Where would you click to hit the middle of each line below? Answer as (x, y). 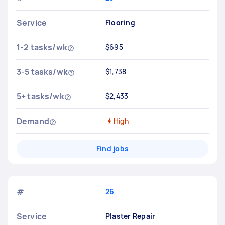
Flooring (120, 22)
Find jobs (113, 148)
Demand (33, 121)
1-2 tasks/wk (42, 47)
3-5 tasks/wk (42, 72)
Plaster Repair (130, 216)
